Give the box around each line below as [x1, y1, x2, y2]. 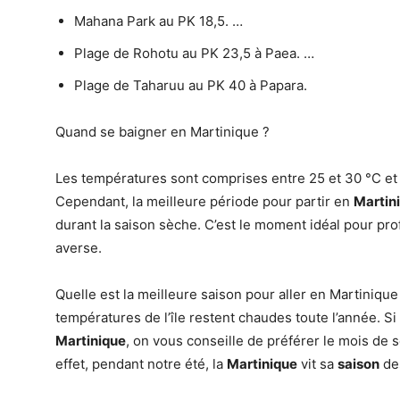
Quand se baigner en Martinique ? [55, 123, 270, 140]
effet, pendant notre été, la [55, 355, 227, 372]
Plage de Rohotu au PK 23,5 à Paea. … [74, 45, 314, 62]
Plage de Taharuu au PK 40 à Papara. [74, 77, 307, 94]
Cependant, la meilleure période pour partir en [55, 193, 354, 210]
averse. [55, 239, 102, 256]
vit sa [297, 355, 337, 372]
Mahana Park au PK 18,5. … [74, 12, 243, 29]
